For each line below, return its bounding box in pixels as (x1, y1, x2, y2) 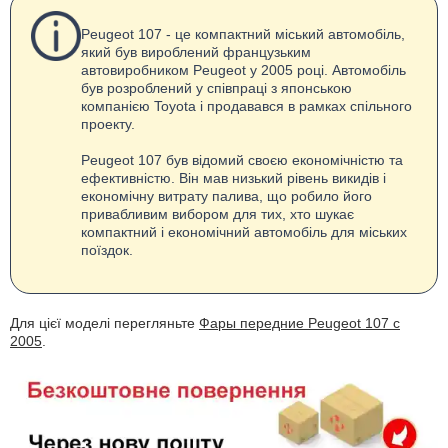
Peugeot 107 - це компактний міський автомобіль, (81, 26, 405, 42)
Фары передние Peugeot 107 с (199, 315, 400, 331)
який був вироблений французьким (81, 44, 311, 60)
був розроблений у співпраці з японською (81, 80, 352, 96)
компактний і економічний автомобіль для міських (81, 224, 407, 240)
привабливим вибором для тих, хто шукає (81, 206, 354, 222)
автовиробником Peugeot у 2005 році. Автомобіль (81, 62, 406, 78)
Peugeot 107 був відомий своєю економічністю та (81, 152, 403, 168)
